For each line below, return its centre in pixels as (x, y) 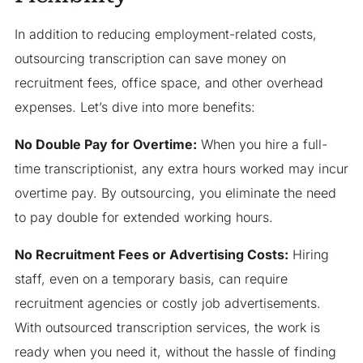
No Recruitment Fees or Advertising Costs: (151, 255)
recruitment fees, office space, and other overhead (169, 83)
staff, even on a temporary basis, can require (151, 279)
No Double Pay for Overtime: (105, 145)
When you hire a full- (262, 145)
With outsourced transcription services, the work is (167, 328)
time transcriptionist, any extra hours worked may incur (181, 169)
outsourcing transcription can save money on (150, 59)
